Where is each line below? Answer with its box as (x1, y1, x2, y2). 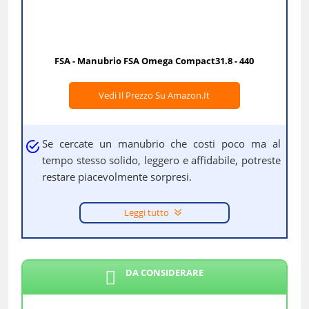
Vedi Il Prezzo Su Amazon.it (99, 89, 210, 102)
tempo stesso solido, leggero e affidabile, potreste (41, 153, 281, 168)
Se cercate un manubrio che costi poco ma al (41, 137, 281, 151)
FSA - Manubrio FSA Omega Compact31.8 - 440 (54, 54, 255, 68)
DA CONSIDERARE (126, 266, 204, 279)
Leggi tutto (123, 206, 169, 219)
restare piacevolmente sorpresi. (41, 170, 192, 184)
